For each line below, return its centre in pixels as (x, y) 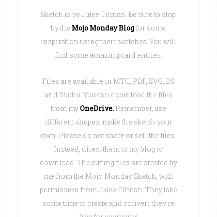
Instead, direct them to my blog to (108, 149)
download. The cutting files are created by (108, 163)
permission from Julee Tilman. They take (108, 190)
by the (61, 28)
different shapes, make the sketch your (108, 122)
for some (150, 28)
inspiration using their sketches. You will (108, 42)
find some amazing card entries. (108, 55)
